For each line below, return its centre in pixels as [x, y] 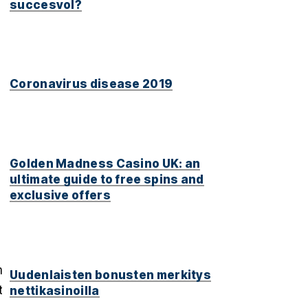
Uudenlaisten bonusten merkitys [110, 275]
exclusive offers [60, 196]
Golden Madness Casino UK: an [105, 164]
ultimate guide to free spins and [107, 180]
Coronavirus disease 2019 [91, 84]
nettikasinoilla [55, 290]
